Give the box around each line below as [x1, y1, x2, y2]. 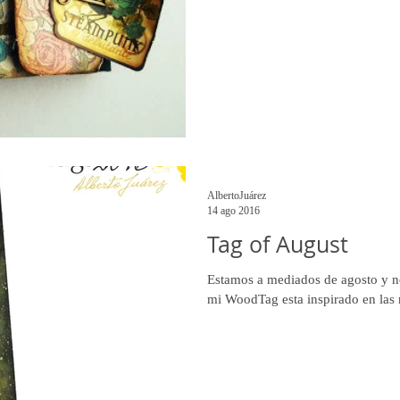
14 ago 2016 [207, 204, 260, 217]
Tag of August [207, 229, 348, 259]
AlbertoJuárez [207, 188, 266, 202]
